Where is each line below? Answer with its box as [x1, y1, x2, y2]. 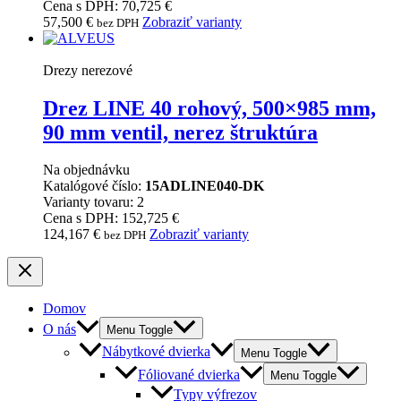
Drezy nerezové [43, 62, 132, 78]
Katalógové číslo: [43, 178, 145, 194]
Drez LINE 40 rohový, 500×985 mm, [43, 96, 376, 120]
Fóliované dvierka [138, 366, 240, 382]
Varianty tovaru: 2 [43, 194, 144, 210]
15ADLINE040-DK [145, 178, 264, 194]
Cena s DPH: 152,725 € [43, 210, 179, 226]
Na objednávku [43, 162, 130, 178]
